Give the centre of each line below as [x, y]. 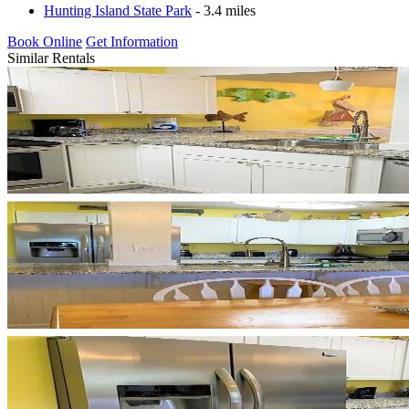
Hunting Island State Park [118, 10]
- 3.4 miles [224, 10]
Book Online [45, 41]
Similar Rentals [51, 58]
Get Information [132, 41]
